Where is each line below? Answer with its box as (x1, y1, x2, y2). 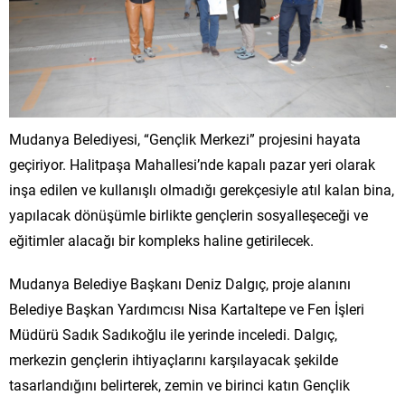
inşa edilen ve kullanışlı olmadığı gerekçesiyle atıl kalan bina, (9, 180, 394, 200)
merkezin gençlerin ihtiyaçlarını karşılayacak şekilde (9, 350, 338, 370)
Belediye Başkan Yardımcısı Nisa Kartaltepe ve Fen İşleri (9, 299, 364, 319)
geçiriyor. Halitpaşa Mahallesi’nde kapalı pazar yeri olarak (9, 155, 375, 174)
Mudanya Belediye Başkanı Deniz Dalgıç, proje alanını (9, 274, 351, 294)
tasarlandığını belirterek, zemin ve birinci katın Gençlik (9, 375, 350, 395)
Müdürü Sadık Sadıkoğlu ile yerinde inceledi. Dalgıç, (9, 325, 337, 344)
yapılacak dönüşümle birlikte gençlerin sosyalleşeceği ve (9, 205, 368, 225)
